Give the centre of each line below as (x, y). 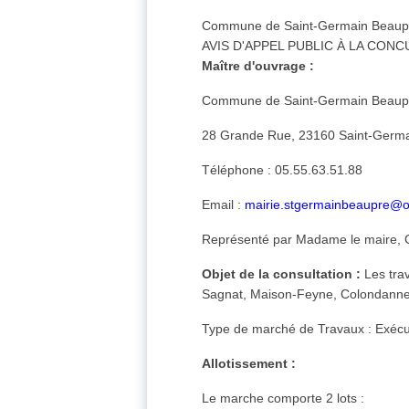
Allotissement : (249, 364)
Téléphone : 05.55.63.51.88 (283, 170)
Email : (224, 205)
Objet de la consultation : (282, 274)
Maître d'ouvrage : (258, 66)
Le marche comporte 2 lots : (283, 399)
